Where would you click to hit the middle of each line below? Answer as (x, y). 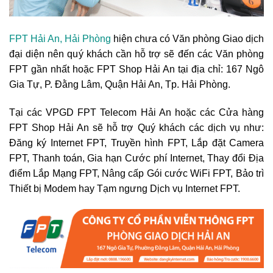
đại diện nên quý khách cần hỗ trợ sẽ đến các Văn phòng (136, 54)
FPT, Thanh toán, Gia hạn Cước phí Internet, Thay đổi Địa (136, 158)
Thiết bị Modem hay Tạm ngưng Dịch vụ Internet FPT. (125, 188)
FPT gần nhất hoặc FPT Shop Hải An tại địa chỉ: (118, 69)
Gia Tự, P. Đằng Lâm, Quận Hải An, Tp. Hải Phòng (119, 84)
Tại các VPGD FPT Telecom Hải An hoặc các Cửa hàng (136, 112)
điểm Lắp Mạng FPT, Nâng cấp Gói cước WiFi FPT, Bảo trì (136, 173)
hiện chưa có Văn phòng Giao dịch (187, 38)
